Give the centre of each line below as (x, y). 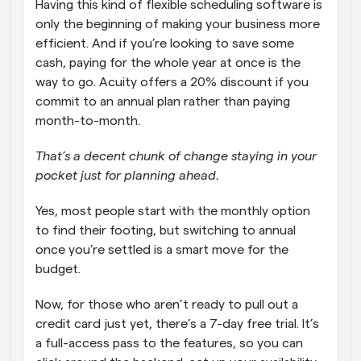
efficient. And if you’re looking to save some (165, 43)
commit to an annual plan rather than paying (163, 101)
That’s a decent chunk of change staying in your (176, 156)
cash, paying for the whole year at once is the (168, 62)
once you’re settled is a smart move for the (162, 249)
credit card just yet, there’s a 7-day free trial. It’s (177, 324)
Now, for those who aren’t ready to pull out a (167, 304)
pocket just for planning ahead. (127, 175)
